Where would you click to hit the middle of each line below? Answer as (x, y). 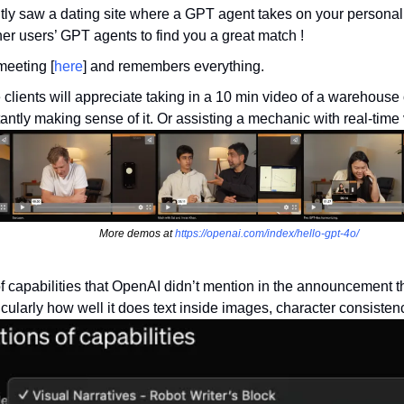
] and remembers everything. (174, 66)
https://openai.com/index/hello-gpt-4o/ (267, 233)
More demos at (137, 233)
